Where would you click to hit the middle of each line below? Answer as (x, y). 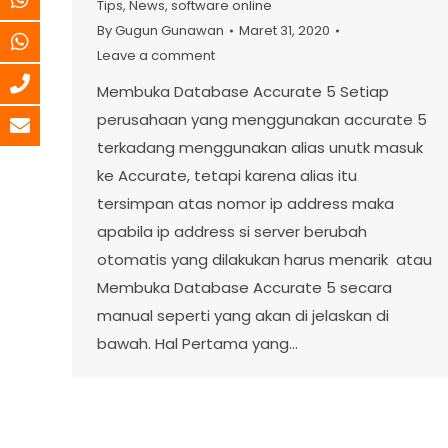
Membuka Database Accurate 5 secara (244, 287)
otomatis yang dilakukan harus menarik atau (264, 259)
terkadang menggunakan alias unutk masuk (260, 147)
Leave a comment (156, 55)
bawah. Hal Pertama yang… (197, 343)
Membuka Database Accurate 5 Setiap (243, 91)
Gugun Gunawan (169, 30)
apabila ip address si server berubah (232, 231)
